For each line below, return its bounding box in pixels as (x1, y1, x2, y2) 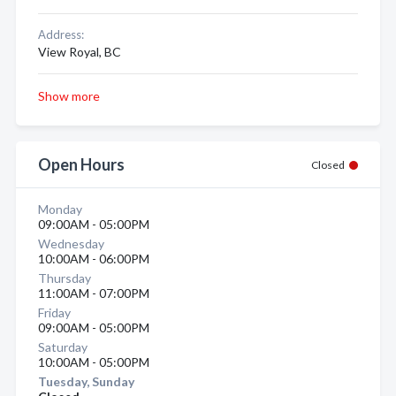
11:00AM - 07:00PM (38, 286, 149, 301)
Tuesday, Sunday (38, 374, 134, 389)
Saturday (38, 339, 88, 354)
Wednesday (38, 236, 104, 251)
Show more (38, 88, 100, 103)
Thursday (38, 270, 91, 286)
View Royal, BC (38, 44, 121, 59)
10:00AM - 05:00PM (38, 354, 149, 369)
